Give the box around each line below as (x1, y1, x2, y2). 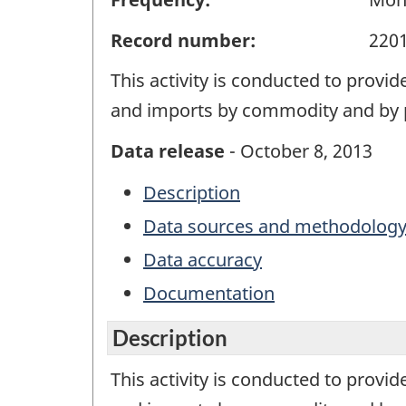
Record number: (111, 27, 256, 53)
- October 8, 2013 (225, 138, 372, 163)
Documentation (143, 281, 275, 306)
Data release (111, 138, 225, 163)
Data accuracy (143, 247, 262, 273)
